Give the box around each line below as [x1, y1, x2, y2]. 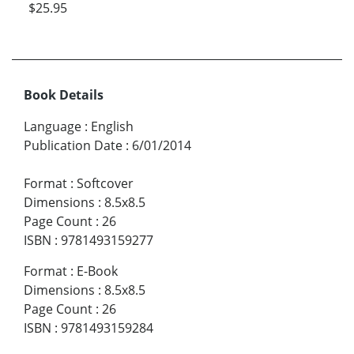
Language [24, 117, 81, 135]
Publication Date [24, 136, 122, 154]
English [91, 117, 134, 135]
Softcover [77, 174, 134, 192]
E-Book [77, 262, 118, 280]
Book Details [24, 85, 104, 104]
